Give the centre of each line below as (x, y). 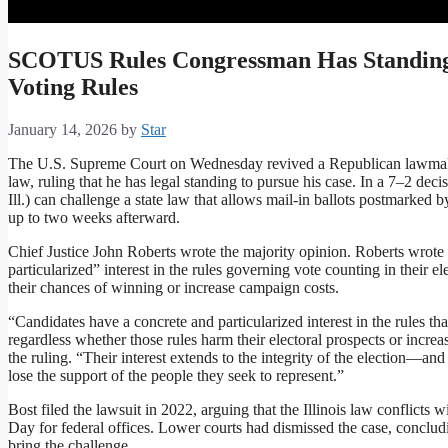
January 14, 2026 (62, 130)
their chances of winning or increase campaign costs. (173, 288)
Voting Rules (73, 87)
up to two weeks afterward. (94, 218)
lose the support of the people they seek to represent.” (176, 376)
